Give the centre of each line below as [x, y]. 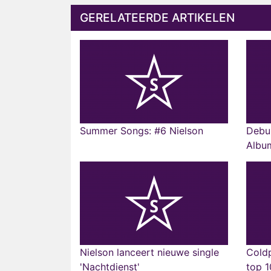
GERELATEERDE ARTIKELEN [157, 18]
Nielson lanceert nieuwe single [149, 252]
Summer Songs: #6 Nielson [142, 131]
